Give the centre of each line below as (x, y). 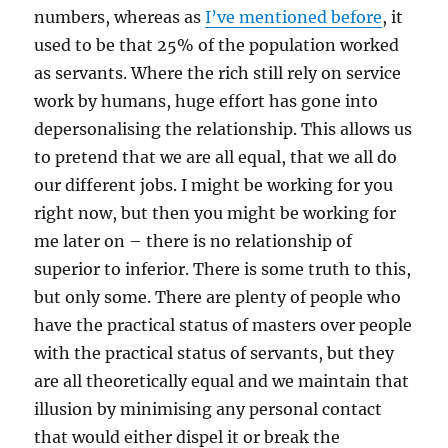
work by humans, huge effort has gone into (206, 101)
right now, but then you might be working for (215, 213)
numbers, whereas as (120, 17)
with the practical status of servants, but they (214, 353)
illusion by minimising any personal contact (208, 409)
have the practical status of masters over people (223, 325)
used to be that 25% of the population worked (217, 45)
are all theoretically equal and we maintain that (222, 381)
